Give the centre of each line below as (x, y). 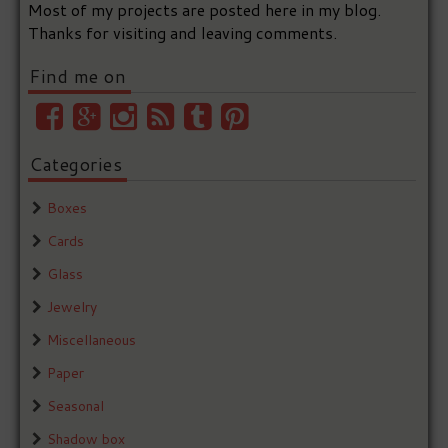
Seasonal (76, 406)
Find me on (78, 76)
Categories (76, 164)
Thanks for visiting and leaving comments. (183, 33)
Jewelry (72, 307)
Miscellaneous (92, 340)
